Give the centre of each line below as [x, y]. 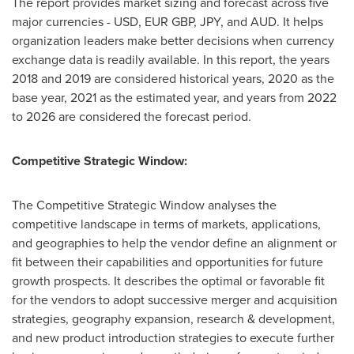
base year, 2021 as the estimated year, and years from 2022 [174, 98]
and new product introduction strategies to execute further [173, 338]
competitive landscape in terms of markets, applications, [166, 224]
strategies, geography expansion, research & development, [173, 319]
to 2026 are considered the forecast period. [132, 117]
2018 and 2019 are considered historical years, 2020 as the [173, 79]
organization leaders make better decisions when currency [173, 41]
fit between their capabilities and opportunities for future [168, 262]
